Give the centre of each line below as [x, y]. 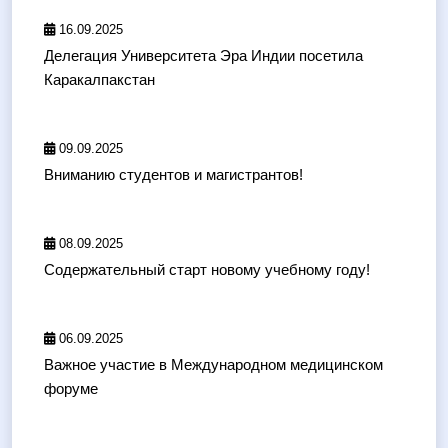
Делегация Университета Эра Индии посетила [203, 56]
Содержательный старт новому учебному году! [207, 270]
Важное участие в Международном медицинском [213, 365]
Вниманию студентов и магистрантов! [173, 175]
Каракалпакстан [99, 80]
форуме [71, 389]
